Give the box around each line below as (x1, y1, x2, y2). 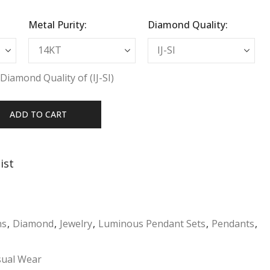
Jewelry (60, 216, 92, 230)
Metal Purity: (28, 17, 87, 31)
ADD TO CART (9, 108, 67, 120)
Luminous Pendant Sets (98, 216, 206, 230)
